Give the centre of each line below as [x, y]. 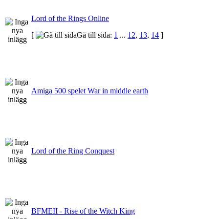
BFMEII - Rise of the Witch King [83, 211]
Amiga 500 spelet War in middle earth [90, 90]
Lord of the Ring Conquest [73, 151]
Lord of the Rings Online [70, 18]
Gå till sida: [95, 35]
